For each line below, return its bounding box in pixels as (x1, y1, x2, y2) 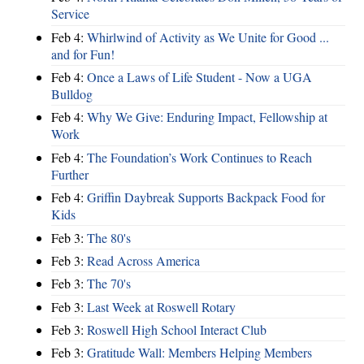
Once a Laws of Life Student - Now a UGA (87, 68, 312, 86)
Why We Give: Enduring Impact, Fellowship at (87, 108, 327, 126)
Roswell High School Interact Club (87, 321, 266, 339)
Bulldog (51, 85, 93, 103)
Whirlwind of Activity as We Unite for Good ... (87, 28, 329, 45)
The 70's (87, 275, 131, 292)
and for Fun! (51, 45, 115, 63)
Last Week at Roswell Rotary (87, 297, 236, 315)
